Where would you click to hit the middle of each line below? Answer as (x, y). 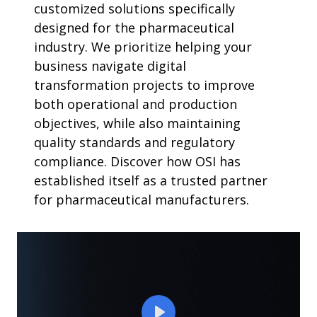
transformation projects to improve (144, 85)
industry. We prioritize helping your (143, 47)
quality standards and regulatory (134, 142)
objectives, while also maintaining (137, 123)
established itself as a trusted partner (151, 180)
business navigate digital (110, 66)
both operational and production (136, 104)
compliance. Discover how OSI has (137, 161)
